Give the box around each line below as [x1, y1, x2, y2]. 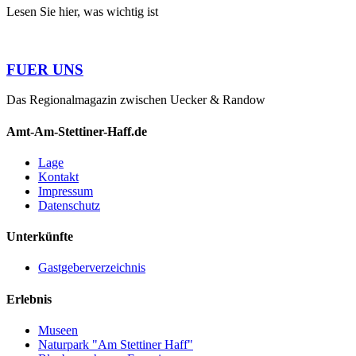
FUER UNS [6, 60, 83, 78]
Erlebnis [6, 292, 52, 306]
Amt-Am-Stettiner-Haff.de [6, 124, 147, 138]
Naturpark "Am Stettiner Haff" [38, 337, 193, 351]
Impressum [38, 184, 93, 198]
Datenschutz [38, 198, 100, 212]
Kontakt [38, 169, 79, 184]
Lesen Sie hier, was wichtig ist [6, 4, 158, 18]
